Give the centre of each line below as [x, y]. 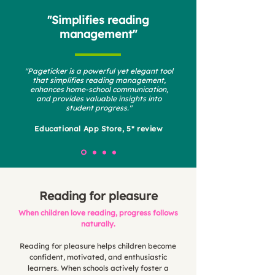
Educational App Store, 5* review [99, 129]
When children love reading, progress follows [98, 213]
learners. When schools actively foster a [98, 268]
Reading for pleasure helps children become [98, 246]
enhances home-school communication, [99, 89]
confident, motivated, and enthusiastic [98, 257]
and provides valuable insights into [99, 99]
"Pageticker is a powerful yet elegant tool [99, 71]
